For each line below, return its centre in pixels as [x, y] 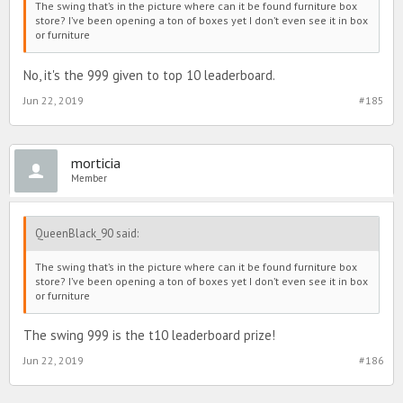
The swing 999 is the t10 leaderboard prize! [149, 336]
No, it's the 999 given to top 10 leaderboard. [149, 75]
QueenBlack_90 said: [87, 233]
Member [89, 178]
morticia [96, 162]
